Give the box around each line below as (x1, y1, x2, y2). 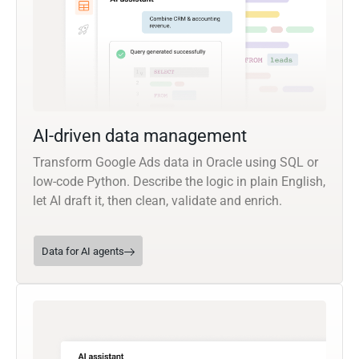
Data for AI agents (42, 245, 124, 258)
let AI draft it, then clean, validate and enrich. (33, 193, 282, 209)
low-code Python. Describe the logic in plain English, (33, 174, 325, 190)
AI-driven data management (33, 126, 247, 147)
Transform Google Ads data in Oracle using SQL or (33, 155, 318, 171)
